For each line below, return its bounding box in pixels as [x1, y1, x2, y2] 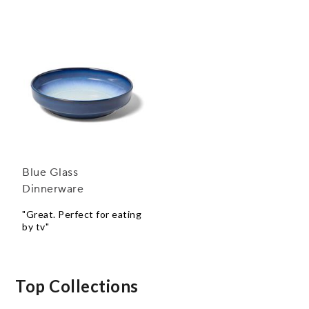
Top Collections [15, 275, 139, 296]
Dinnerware [22, 182, 83, 197]
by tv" [22, 221, 49, 233]
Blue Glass [22, 166, 78, 180]
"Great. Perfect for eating [22, 208, 141, 221]
